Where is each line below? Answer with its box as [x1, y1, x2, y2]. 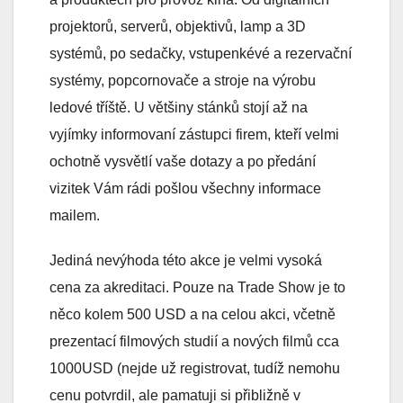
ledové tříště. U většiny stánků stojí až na [49, 100, 308, 116]
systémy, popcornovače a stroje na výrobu [49, 73, 316, 89]
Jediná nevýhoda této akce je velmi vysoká [49, 253, 322, 269]
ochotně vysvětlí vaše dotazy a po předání [49, 154, 316, 170]
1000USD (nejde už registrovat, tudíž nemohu [49, 361, 340, 377]
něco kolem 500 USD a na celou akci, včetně [49, 307, 336, 323]
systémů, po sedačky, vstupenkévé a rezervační [49, 46, 352, 62]
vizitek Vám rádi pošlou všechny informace [49, 181, 321, 197]
